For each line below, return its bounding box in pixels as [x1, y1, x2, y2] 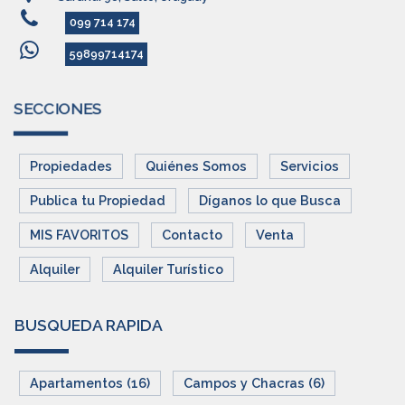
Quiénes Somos [145, 158, 247, 174]
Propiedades [29, 158, 112, 174]
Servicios [279, 158, 339, 174]
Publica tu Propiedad [29, 193, 165, 209]
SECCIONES [14, 99, 102, 118]
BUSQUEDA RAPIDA [14, 316, 163, 335]
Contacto [161, 227, 222, 243]
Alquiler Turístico [112, 261, 223, 278]
